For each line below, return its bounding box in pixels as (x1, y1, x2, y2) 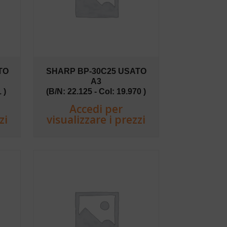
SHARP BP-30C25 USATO (46, 66, 146, 75)
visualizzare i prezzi (47, 112, 146, 127)
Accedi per (69, 101, 123, 116)
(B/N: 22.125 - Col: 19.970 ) (46, 87, 146, 96)
